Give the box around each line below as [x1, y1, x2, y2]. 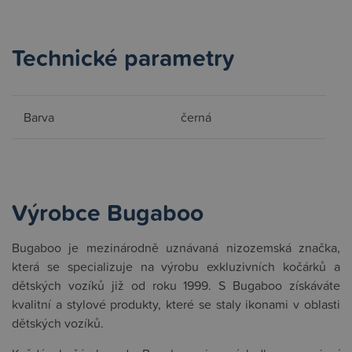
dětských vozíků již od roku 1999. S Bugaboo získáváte [12, 277, 340, 295]
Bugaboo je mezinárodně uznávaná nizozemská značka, [12, 239, 340, 257]
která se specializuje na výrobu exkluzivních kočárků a [12, 258, 340, 276]
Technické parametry [12, 40, 234, 75]
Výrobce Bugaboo [12, 195, 203, 230]
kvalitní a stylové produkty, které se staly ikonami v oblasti [12, 295, 340, 313]
